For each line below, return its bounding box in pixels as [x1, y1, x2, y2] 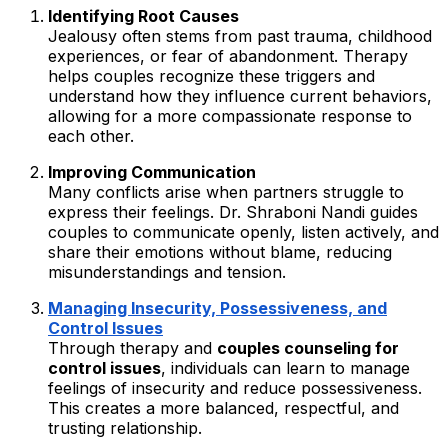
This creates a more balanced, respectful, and [48, 398, 399, 419]
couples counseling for [217, 338, 399, 359]
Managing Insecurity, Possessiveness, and [48, 298, 387, 319]
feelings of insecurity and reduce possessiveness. [48, 378, 422, 399]
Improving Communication [48, 162, 256, 183]
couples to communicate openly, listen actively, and [48, 222, 439, 243]
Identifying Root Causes [48, 6, 239, 27]
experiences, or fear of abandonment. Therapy [48, 46, 408, 67]
